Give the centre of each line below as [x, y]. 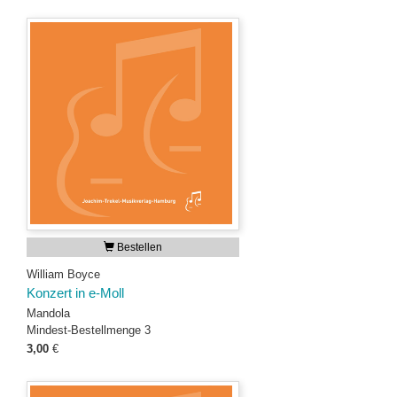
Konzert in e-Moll [75, 293]
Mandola [48, 313]
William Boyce [63, 274]
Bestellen [138, 247]
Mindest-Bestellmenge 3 [89, 330]
